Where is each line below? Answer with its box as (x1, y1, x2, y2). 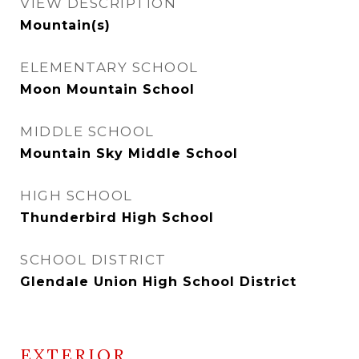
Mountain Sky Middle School (20, 146, 238, 161)
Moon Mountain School (20, 82, 195, 97)
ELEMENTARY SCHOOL (20, 59, 199, 75)
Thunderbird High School (20, 210, 214, 225)
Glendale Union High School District (20, 274, 296, 289)
